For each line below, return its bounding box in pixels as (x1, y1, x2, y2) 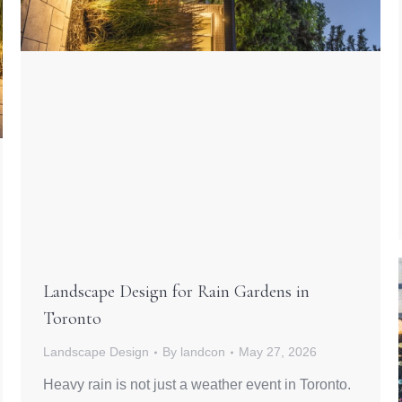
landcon (180, 345, 225, 360)
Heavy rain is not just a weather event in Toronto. (43, 377, 351, 393)
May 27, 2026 (239, 345, 317, 360)
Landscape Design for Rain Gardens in (43, 281, 310, 303)
